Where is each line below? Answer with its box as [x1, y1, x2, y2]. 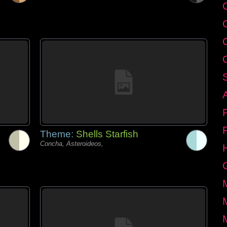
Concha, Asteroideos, [40, 140, 103, 147]
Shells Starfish [76, 129, 138, 139]
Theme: [40, 129, 76, 139]
